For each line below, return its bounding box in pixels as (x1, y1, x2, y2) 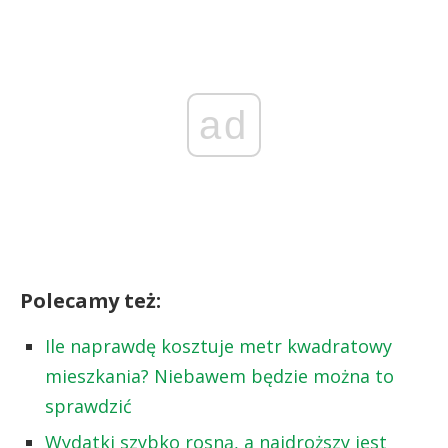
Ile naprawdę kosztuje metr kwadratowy (45, 333, 392, 358)
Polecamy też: (20, 286, 161, 314)
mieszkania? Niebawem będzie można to (45, 363, 394, 388)
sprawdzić (45, 393, 132, 418)
